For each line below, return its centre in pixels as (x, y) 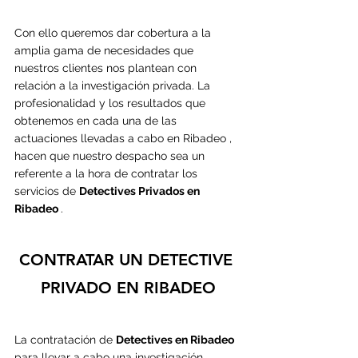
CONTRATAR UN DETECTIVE (128, 259)
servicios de (47, 191)
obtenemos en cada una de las (97, 120)
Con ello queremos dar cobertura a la (114, 32)
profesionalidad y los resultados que (111, 103)
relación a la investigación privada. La (114, 85)
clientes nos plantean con (131, 68)
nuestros (38, 68)
